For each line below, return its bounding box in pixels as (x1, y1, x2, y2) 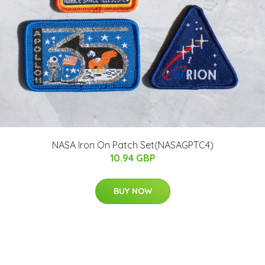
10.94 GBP (109, 152, 156, 164)
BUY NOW (113, 186, 152, 197)
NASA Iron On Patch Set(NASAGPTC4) (51, 139, 214, 151)
